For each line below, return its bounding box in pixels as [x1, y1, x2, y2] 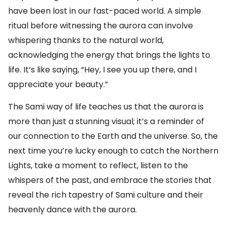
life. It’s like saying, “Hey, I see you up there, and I [8, 64, 197, 75]
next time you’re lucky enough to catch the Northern [8, 145, 218, 157]
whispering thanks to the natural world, [8, 34, 164, 46]
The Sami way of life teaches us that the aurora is [8, 101, 204, 112]
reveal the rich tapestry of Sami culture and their [8, 189, 203, 201]
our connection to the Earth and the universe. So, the [8, 130, 218, 142]
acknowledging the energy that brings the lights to [8, 49, 210, 61]
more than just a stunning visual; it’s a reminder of [8, 116, 204, 127]
